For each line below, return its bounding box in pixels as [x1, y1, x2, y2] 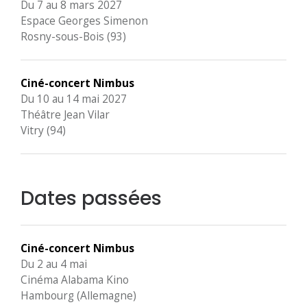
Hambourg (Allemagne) [21, 288, 136, 303]
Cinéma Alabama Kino [21, 272, 129, 287]
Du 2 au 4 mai [21, 256, 87, 271]
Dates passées [21, 185, 162, 212]
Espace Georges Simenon [21, 13, 148, 28]
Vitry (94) [21, 123, 66, 138]
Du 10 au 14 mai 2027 [21, 91, 127, 106]
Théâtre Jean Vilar [21, 107, 110, 122]
